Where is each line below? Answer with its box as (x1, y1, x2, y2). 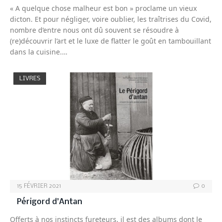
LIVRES (19, 75, 40, 82)
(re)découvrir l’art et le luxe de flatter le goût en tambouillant (10, 36, 211, 46)
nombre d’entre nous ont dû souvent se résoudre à (10, 25, 179, 35)
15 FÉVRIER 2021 (17, 183, 61, 189)
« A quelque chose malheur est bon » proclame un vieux (10, 3, 197, 13)
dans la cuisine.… (10, 47, 67, 56)
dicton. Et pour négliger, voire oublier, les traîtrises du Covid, (10, 14, 212, 24)
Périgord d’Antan (17, 197, 82, 206)
